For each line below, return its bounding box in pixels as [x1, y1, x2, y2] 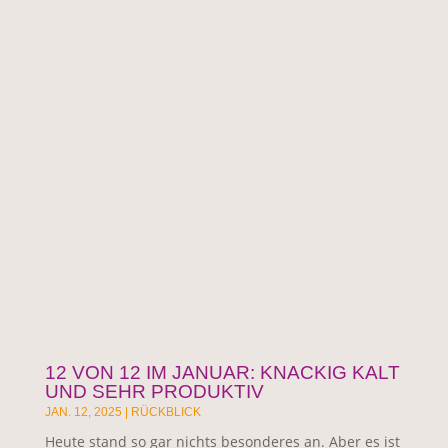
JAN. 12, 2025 [44, 404, 122, 419]
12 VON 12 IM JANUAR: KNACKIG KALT [44, 361, 400, 383]
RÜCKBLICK [130, 404, 201, 419]
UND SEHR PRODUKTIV [44, 380, 264, 402]
